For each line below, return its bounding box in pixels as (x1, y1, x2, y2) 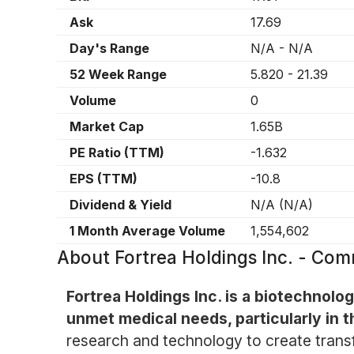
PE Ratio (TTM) (70, 145, 164, 160)
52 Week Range (70, 66, 167, 82)
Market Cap (70, 119, 144, 134)
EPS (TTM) (70, 171, 137, 186)
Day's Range (70, 40, 149, 56)
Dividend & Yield (70, 197, 171, 213)
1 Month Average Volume (70, 223, 225, 239)
